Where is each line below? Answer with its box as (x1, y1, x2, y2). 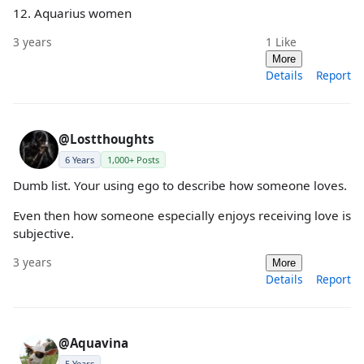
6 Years (65, 153, 94, 166)
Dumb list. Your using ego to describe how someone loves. (13, 176, 347, 193)
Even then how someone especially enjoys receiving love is (13, 207, 351, 223)
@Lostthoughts (58, 130, 154, 147)
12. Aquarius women (13, 4, 132, 21)
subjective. (13, 225, 74, 241)
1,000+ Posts (107, 153, 159, 166)
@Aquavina (58, 335, 128, 352)
